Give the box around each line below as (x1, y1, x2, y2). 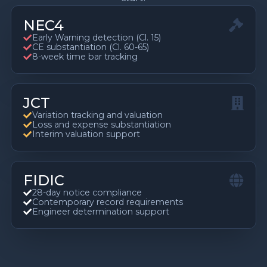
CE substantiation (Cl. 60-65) (32, 42, 150, 53)
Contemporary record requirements (32, 197, 184, 208)
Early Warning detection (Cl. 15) (32, 32, 162, 44)
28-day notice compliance (32, 187, 142, 198)
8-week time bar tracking (32, 51, 138, 63)
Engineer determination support (32, 206, 170, 218)
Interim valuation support (32, 129, 141, 140)
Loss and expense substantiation (32, 119, 172, 131)
